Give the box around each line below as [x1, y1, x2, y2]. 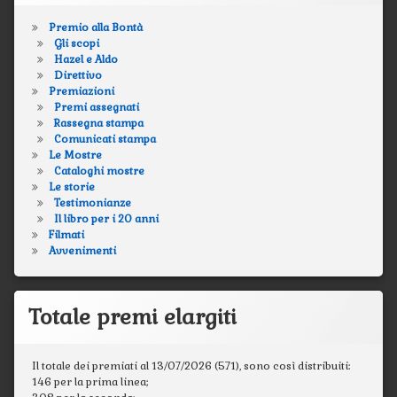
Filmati [48, 228, 84, 242]
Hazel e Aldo [53, 52, 118, 66]
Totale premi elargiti [28, 303, 237, 331]
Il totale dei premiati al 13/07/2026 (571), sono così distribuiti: [32, 359, 350, 373]
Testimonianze [53, 196, 131, 210]
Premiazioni [48, 84, 114, 98]
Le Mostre [48, 148, 102, 162]
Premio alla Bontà [48, 20, 143, 35]
